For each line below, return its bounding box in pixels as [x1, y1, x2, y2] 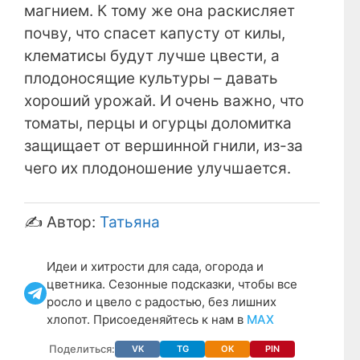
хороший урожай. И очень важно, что [24, 91, 304, 110]
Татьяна [100, 213, 160, 232]
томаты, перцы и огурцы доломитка [24, 113, 292, 133]
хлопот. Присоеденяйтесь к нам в [47, 312, 247, 328]
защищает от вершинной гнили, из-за [24, 136, 303, 155]
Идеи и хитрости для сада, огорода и [47, 259, 264, 275]
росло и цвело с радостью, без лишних [47, 294, 276, 310]
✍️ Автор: [24, 213, 100, 232]
